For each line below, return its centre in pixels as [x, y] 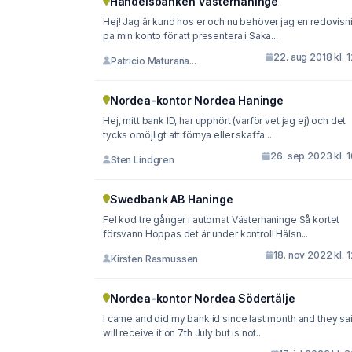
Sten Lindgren [142, 159]
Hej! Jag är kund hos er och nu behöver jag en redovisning [113, 22]
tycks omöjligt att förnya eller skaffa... [187, 135]
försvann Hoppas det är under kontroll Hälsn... [206, 234]
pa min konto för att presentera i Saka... [191, 36]
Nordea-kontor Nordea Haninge [196, 101]
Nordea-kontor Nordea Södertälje [202, 299]
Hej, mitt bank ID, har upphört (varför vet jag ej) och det [225, 121]
